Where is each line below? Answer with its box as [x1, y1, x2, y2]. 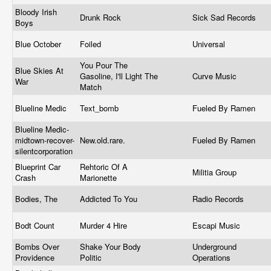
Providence [15, 252, 57, 263]
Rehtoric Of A [80, 161, 128, 172]
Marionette [80, 172, 119, 183]
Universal [192, 38, 227, 50]
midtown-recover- [15, 134, 74, 146]
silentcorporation [15, 145, 75, 157]
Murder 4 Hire [80, 220, 129, 231]
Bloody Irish [15, 6, 57, 18]
